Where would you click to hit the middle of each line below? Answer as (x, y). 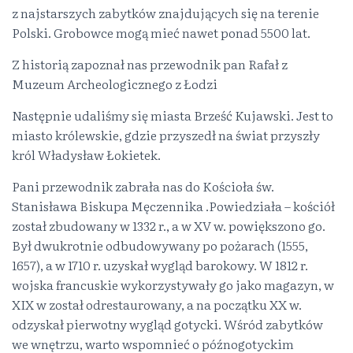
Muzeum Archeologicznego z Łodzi (115, 84)
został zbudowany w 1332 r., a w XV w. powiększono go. (169, 225)
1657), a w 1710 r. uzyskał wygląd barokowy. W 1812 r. (160, 265)
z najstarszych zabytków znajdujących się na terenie (165, 13)
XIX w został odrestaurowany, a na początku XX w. (157, 304)
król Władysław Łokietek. (86, 154)
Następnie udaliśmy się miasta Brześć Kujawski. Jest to (173, 115)
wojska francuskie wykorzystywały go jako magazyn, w (173, 284)
